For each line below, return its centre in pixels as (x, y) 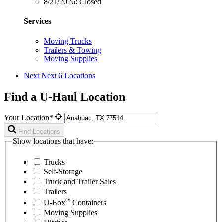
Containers (88, 203)
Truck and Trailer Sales (80, 182)
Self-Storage (63, 172)
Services (37, 21)
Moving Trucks (68, 41)
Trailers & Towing (72, 50)
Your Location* (29, 118)
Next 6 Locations (68, 75)
